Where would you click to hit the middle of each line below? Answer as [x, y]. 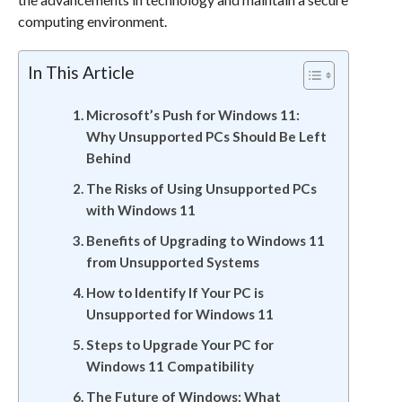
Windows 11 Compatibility [170, 366]
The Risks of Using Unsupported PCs [201, 188]
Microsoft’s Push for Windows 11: [192, 115]
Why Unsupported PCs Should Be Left [206, 136]
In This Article [81, 72]
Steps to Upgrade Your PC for [179, 345]
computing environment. [92, 21]
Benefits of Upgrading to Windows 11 [205, 240]
